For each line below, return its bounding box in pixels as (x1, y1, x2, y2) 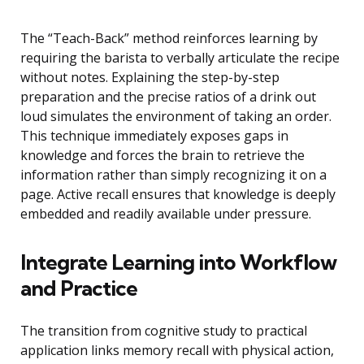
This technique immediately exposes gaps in (20, 127, 288, 145)
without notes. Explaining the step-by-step (20, 68, 279, 87)
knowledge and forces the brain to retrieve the (20, 146, 305, 165)
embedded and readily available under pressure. (20, 205, 311, 223)
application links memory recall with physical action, (20, 341, 334, 360)
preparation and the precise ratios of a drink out (20, 88, 316, 106)
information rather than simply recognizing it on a (20, 166, 327, 184)
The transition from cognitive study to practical (20, 322, 307, 340)
